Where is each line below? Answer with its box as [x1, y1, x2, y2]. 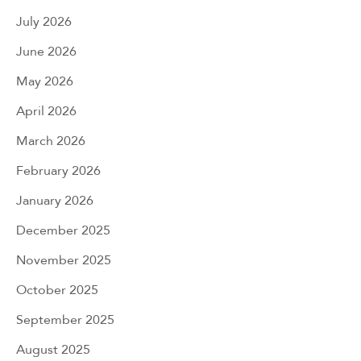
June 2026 [16, 41, 77, 60]
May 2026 [16, 71, 73, 90]
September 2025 [16, 309, 114, 329]
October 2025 [16, 280, 98, 299]
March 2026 [16, 131, 85, 150]
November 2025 [16, 250, 111, 269]
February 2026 [16, 160, 101, 180]
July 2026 [16, 11, 72, 31]
